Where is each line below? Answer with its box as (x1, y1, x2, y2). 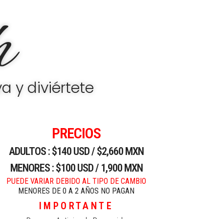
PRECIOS (52, 125, 101, 142)
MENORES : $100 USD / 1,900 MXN (10, 162, 143, 174)
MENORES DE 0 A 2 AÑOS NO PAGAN (18, 186, 134, 196)
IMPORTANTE (39, 200, 113, 212)
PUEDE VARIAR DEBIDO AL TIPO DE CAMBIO (6, 176, 146, 186)
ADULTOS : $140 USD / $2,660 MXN (9, 145, 144, 157)
